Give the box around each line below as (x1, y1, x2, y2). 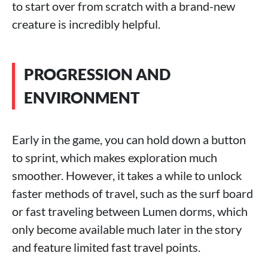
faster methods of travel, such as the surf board (12, 185, 253, 200)
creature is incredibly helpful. (12, 16, 160, 31)
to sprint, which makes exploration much (12, 150, 217, 165)
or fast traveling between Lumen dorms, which (12, 203, 248, 218)
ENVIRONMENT (24, 87, 140, 107)
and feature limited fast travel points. (12, 239, 200, 254)
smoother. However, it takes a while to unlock (12, 167, 242, 182)
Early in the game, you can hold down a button (12, 132, 246, 147)
